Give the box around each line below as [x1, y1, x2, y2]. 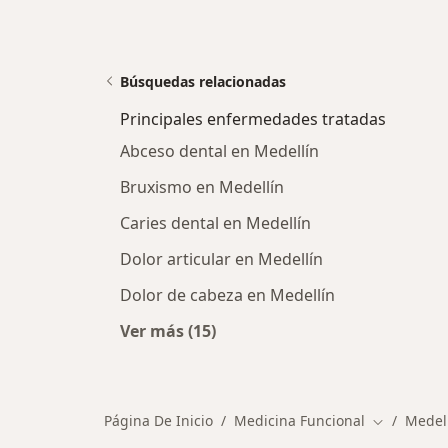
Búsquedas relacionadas [120, 72, 286, 91]
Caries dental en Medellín [120, 212, 311, 234]
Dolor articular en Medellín [120, 248, 323, 270]
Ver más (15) [120, 320, 216, 342]
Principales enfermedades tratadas [120, 108, 386, 130]
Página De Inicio [104, 411, 213, 430]
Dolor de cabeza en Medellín [120, 284, 335, 306]
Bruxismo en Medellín [120, 176, 284, 198]
